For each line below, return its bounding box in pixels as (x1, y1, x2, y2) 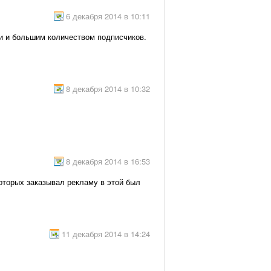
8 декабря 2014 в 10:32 (66, 83, 150, 94)
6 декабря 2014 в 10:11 (66, 10, 150, 22)
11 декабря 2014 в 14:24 (62, 228, 150, 240)
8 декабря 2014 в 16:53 (66, 155, 150, 167)
